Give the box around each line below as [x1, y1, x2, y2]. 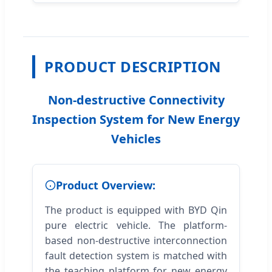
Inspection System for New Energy [32, 110, 240, 127]
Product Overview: [56, 177, 155, 192]
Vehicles [111, 130, 161, 147]
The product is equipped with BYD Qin [45, 203, 227, 217]
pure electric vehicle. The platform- [45, 218, 227, 232]
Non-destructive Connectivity [47, 91, 225, 108]
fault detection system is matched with [45, 248, 227, 262]
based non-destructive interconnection [45, 233, 227, 247]
